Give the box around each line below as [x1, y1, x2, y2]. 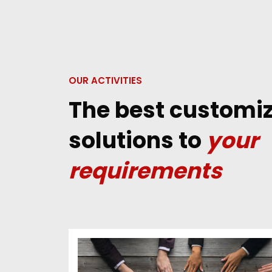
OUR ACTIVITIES [69, 74, 143, 87]
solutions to [69, 125, 207, 156]
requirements [69, 155, 222, 186]
